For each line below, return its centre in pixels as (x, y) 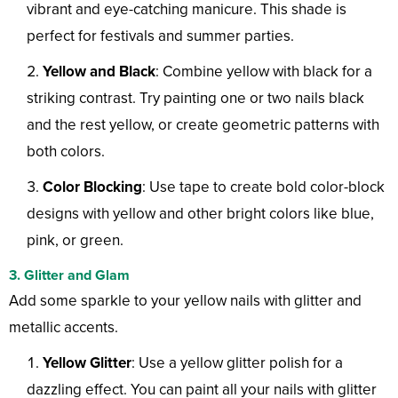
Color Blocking (92, 187)
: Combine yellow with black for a (264, 72)
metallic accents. (64, 328)
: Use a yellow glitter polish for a (237, 363)
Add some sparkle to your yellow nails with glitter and (185, 301)
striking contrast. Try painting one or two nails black (195, 99)
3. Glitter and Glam (69, 276)
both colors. (66, 152)
